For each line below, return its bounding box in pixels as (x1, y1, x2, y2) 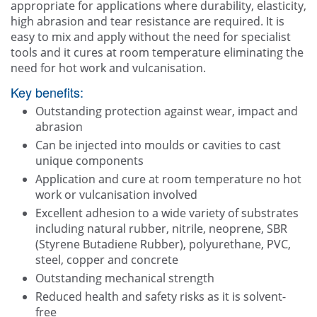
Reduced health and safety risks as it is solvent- (35, 289, 286, 305)
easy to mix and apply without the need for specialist (11, 29, 291, 45)
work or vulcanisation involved (35, 187, 197, 203)
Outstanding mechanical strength (35, 270, 214, 287)
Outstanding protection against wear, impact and (35, 103, 298, 120)
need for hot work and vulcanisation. (11, 60, 206, 76)
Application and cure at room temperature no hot (35, 171, 301, 188)
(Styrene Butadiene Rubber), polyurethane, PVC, (35, 236, 291, 253)
